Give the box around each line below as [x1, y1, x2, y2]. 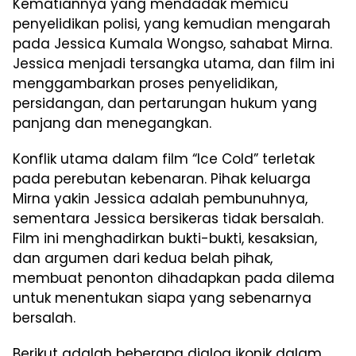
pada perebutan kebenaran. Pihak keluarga [13, 169, 311, 189]
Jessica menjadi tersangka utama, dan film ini [13, 54, 335, 74]
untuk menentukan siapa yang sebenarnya [13, 288, 311, 308]
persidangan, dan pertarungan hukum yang [13, 94, 317, 114]
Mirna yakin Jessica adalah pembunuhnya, [13, 189, 308, 209]
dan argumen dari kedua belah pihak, [13, 249, 273, 269]
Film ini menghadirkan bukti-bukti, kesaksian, [13, 229, 317, 249]
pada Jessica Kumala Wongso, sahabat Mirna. [13, 34, 332, 54]
